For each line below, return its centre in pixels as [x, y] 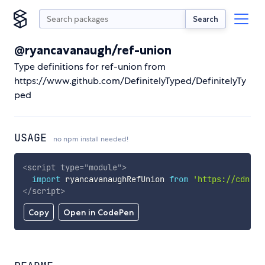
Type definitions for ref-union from [90, 67]
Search [206, 19]
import [46, 179]
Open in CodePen [98, 213]
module [103, 167]
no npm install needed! [91, 139]
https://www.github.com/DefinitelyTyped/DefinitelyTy [130, 81]
